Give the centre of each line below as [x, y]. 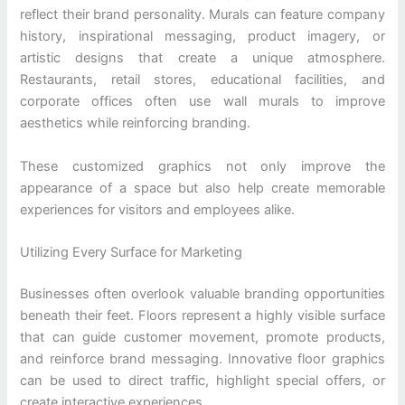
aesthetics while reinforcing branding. [136, 123]
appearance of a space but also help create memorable [202, 188]
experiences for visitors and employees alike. [158, 209]
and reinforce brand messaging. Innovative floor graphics [202, 358]
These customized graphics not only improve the [202, 166]
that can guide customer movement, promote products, [202, 337]
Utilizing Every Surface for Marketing [132, 252]
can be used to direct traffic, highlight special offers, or [202, 380]
